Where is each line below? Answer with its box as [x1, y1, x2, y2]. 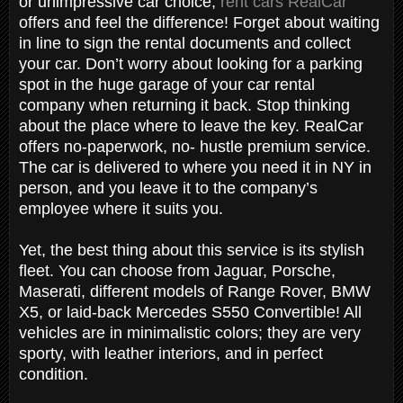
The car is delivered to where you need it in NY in [19, 157, 372, 176]
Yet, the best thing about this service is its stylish [19, 240, 364, 259]
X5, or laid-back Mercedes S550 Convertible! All [19, 302, 362, 321]
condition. [19, 364, 93, 383]
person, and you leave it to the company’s [19, 178, 318, 197]
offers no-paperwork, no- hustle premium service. [19, 137, 371, 156]
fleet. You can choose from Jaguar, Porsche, [19, 261, 336, 280]
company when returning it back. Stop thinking [19, 95, 350, 114]
